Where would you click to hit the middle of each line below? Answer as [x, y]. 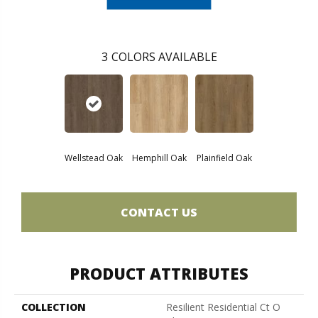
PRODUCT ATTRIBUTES [159, 274]
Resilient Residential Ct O [223, 307]
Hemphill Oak [159, 158]
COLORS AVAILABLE [164, 57]
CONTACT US [159, 212]
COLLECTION [54, 307]
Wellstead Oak [94, 158]
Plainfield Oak [224, 158]
